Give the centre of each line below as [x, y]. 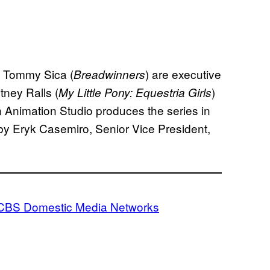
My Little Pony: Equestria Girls [135, 92]
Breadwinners [109, 74]
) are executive [183, 74]
